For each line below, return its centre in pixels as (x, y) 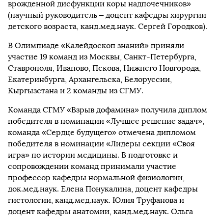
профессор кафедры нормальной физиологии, (96, 177)
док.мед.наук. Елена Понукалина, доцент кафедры (103, 189)
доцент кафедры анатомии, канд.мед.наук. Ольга (100, 211)
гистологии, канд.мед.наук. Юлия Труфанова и (96, 200)
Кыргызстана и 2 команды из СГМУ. (76, 90)
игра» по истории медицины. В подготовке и (93, 155)
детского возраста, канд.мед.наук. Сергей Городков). (108, 26)
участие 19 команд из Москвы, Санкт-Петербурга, (102, 56)
